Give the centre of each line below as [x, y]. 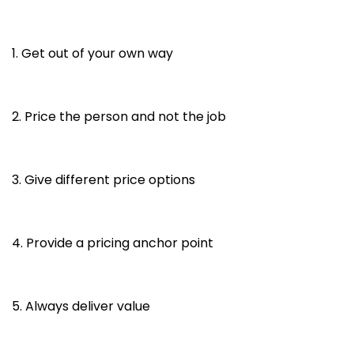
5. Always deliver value [81, 306]
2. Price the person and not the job [119, 116]
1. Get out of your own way [94, 53]
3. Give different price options [104, 179]
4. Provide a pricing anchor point [113, 243]
